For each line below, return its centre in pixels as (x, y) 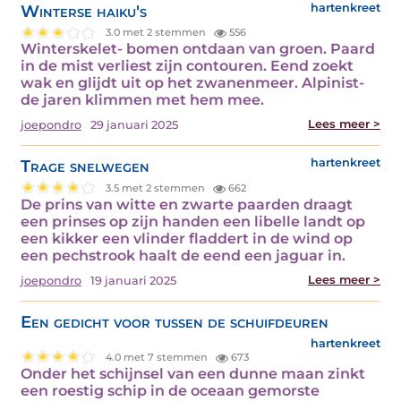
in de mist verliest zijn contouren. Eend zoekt (187, 66)
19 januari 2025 (133, 281)
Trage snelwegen (85, 166)
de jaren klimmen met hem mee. (142, 100)
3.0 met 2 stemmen (158, 32)
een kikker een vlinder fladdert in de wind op (187, 239)
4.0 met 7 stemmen (158, 357)
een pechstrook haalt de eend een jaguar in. (183, 256)
